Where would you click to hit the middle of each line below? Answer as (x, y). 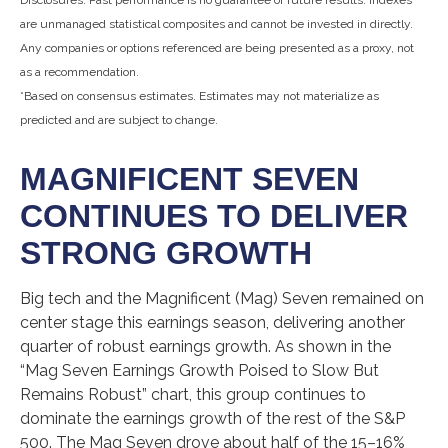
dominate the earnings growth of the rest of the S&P (212, 418)
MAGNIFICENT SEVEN (189, 178)
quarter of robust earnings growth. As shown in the (205, 346)
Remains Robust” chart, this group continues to (193, 394)
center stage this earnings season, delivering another (212, 322)
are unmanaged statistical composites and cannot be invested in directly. (216, 23)
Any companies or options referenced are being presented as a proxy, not (217, 47)
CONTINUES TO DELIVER (214, 215)
